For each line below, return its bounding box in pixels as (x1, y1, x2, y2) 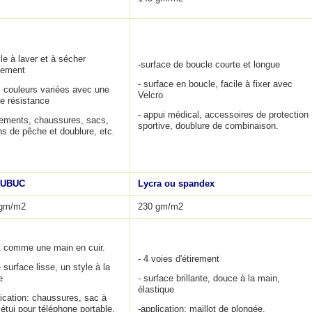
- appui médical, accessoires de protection (138, 109, 309, 120)
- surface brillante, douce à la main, (138, 273, 280, 283)
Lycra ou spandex (138, 178, 214, 189)
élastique (138, 284, 174, 295)
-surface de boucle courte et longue (138, 59, 280, 70)
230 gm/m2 (138, 201, 183, 212)
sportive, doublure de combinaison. (138, 120, 279, 131)
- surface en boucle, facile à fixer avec (138, 79, 292, 89)
